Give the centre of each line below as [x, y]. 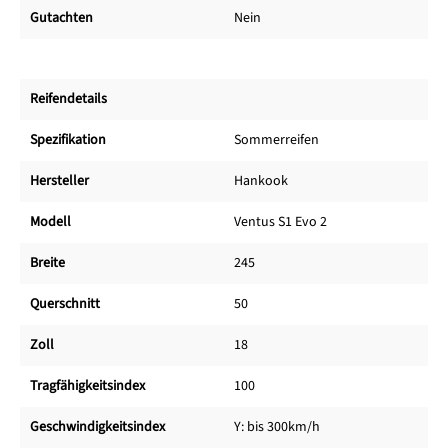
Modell [50, 222]
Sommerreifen [276, 140]
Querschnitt [65, 304]
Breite [47, 263]
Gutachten [61, 18]
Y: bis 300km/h [277, 427]
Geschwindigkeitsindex [97, 427]
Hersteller [59, 181]
